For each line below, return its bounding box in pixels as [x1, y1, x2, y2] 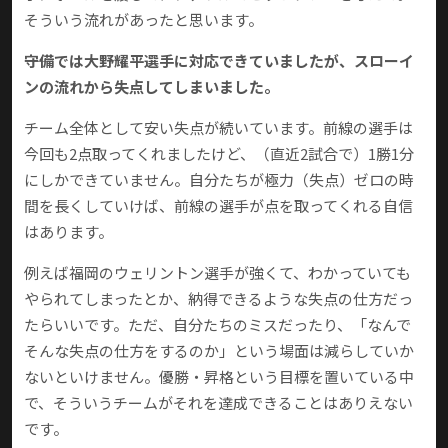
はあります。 [24, 221, 113, 243]
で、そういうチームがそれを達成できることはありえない [24, 392, 413, 414]
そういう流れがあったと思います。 [24, 9, 263, 31]
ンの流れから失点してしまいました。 [24, 76, 279, 98]
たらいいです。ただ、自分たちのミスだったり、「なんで [24, 314, 411, 336]
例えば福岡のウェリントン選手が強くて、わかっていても [24, 262, 411, 284]
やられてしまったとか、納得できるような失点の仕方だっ [24, 288, 413, 310]
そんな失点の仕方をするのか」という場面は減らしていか [24, 340, 414, 362]
